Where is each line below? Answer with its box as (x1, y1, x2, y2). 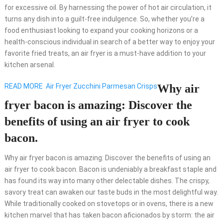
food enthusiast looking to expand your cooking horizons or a (4, 26, 198, 35)
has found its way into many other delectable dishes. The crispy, (4, 177, 210, 185)
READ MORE (4, 82, 43, 91)
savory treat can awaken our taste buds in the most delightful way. (4, 188, 218, 197)
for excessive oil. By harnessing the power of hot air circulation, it (4, 3, 212, 12)
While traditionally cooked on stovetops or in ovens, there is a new (4, 200, 214, 208)
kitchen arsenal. (4, 61, 55, 69)
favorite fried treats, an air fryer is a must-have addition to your (4, 49, 206, 58)
